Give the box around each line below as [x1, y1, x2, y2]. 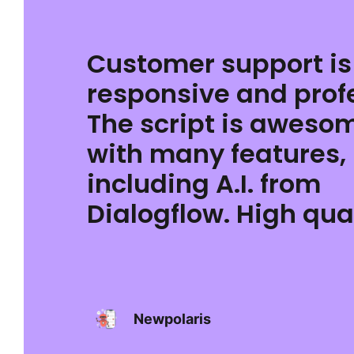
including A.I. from [87, 166, 321, 202]
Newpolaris [133, 310, 211, 327]
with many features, [87, 136, 346, 172]
